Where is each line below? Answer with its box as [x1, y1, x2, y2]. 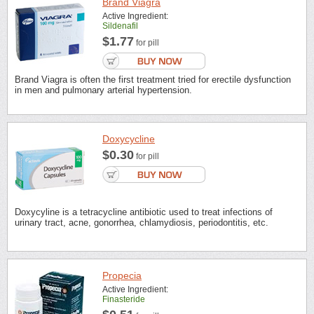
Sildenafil [102, 20, 138, 31]
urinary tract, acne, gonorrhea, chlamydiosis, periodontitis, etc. [15, 217, 268, 228]
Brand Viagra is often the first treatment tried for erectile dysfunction [15, 74, 291, 85]
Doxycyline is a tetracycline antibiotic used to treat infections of [15, 206, 273, 217]
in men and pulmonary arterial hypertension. [15, 84, 192, 95]
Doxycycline [102, 132, 155, 144]
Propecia [102, 270, 142, 282]
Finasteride [102, 294, 145, 305]
